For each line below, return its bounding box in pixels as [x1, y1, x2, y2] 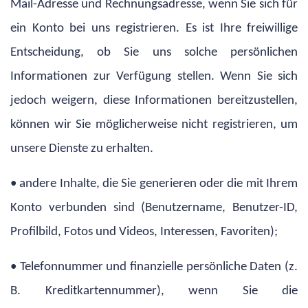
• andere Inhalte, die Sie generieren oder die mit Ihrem [10, 177, 298, 190]
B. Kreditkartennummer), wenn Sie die [10, 284, 298, 298]
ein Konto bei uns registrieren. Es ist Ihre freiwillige [10, 21, 298, 35]
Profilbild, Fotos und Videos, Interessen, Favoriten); [10, 225, 278, 239]
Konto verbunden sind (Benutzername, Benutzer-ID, [10, 201, 298, 214]
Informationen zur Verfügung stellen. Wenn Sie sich [10, 69, 298, 83]
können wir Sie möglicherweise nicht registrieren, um [10, 118, 298, 131]
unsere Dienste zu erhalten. [10, 142, 153, 155]
